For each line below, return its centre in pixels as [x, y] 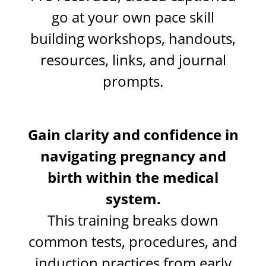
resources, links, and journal [133, 59]
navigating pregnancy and [133, 156]
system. [133, 198]
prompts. [133, 81]
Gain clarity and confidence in [133, 134]
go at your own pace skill [133, 17]
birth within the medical [133, 177]
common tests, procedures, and [133, 241]
